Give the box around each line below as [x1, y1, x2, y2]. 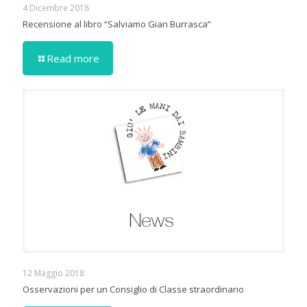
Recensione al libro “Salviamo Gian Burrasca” [23, 17, 211, 30]
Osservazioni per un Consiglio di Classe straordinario [23, 282, 244, 295]
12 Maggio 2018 [23, 267, 84, 279]
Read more [47, 51, 99, 65]
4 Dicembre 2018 [23, 1, 89, 14]
